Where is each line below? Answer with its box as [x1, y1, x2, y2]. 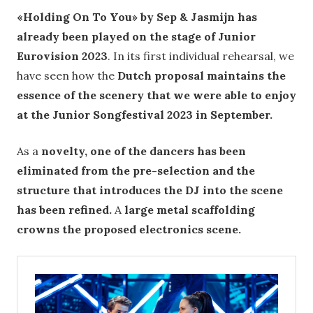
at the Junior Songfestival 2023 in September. [17, 108, 272, 122]
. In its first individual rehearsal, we [108, 49, 294, 64]
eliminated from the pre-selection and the [17, 163, 255, 178]
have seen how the [17, 68, 117, 83]
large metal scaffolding [124, 203, 255, 217]
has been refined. [17, 203, 115, 217]
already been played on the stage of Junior [17, 29, 256, 44]
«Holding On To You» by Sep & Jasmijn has [17, 10, 257, 24]
